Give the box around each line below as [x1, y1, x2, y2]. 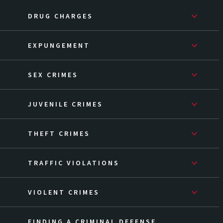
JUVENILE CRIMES [28, 100, 103, 109]
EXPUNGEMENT [28, 41, 90, 50]
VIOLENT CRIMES [28, 188, 100, 197]
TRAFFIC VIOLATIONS [28, 158, 119, 168]
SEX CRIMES [28, 70, 78, 80]
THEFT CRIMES [28, 129, 90, 138]
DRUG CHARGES [28, 11, 93, 21]
